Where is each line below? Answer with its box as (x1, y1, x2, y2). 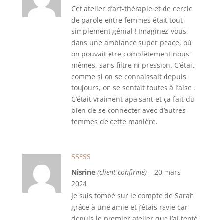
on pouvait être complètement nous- (71, 49, 192, 58)
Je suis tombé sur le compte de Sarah (71, 191, 194, 200)
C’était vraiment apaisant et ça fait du (71, 94, 194, 104)
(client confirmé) (97, 167, 147, 177)
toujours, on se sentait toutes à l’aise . (71, 83, 195, 92)
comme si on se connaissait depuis (71, 72, 186, 81)
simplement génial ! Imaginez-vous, (71, 27, 188, 36)
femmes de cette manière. (71, 117, 158, 126)
